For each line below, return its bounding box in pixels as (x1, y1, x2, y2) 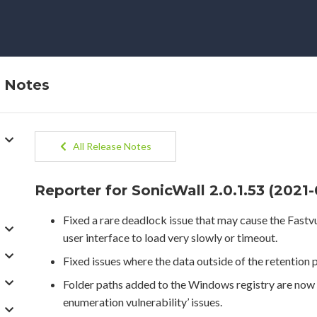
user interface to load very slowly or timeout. (63, 231, 277, 244)
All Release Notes (66, 140, 151, 152)
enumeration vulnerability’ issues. (63, 295, 222, 309)
